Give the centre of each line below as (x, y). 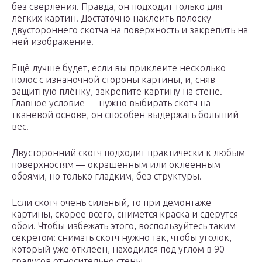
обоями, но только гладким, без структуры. (107, 176)
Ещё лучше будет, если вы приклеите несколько (119, 68)
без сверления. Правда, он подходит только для (117, 7)
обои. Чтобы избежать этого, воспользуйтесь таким (124, 226)
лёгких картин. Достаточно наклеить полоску (111, 18)
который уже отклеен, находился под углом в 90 (118, 249)
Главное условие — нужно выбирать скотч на (111, 103)
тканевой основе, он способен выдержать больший (125, 115)
